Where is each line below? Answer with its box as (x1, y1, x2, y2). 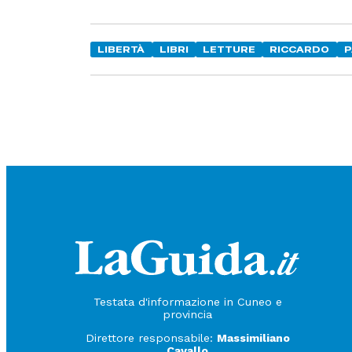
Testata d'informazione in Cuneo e (93, 295, 282, 308)
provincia (163, 307, 213, 321)
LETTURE (203, 44, 256, 56)
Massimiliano (216, 332, 290, 345)
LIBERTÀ (97, 44, 145, 56)
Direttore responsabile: (85, 332, 217, 345)
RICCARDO (269, 44, 330, 56)
